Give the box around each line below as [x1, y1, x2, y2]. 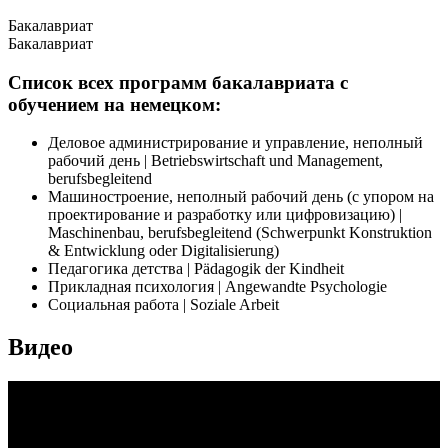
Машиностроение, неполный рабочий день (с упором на [48, 188, 434, 206]
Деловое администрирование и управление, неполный [48, 134, 423, 152]
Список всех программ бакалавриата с [8, 71, 348, 93]
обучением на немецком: [8, 93, 221, 115]
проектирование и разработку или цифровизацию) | [48, 206, 402, 224]
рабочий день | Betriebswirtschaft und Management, [48, 152, 383, 170]
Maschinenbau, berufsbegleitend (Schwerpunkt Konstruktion [48, 224, 432, 242]
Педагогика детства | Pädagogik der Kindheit [48, 260, 344, 278]
